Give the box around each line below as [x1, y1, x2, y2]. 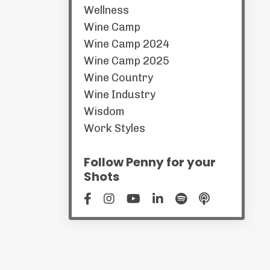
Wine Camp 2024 [83, 37, 169, 51]
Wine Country [83, 71, 153, 84]
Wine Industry [83, 88, 155, 101]
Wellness [83, 4, 129, 17]
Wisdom [83, 105, 125, 118]
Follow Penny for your [83, 154, 216, 171]
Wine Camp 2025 [83, 54, 169, 67]
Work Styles [83, 122, 145, 135]
